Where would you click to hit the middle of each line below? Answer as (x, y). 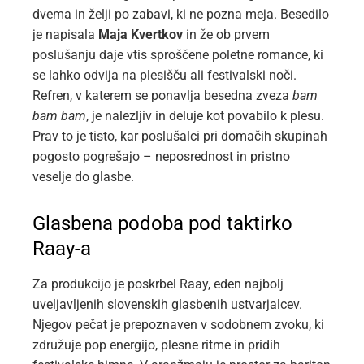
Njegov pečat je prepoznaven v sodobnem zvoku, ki (178, 325)
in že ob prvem (226, 35)
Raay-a (62, 249)
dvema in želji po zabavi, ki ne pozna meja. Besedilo (181, 15)
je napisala (65, 35)
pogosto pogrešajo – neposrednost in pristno (161, 157)
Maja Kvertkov (141, 35)
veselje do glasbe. (83, 177)
